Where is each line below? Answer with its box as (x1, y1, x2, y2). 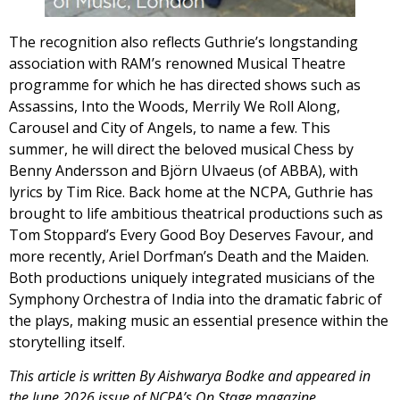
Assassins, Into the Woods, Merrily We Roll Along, (9, 96, 340, 116)
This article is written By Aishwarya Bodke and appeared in (9, 366, 371, 387)
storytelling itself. (9, 331, 125, 352)
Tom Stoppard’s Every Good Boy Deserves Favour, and (9, 224, 373, 245)
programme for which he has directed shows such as (9, 74, 361, 95)
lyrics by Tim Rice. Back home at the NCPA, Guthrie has (9, 181, 373, 202)
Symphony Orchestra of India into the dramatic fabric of (9, 288, 382, 309)
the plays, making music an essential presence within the (9, 310, 388, 330)
